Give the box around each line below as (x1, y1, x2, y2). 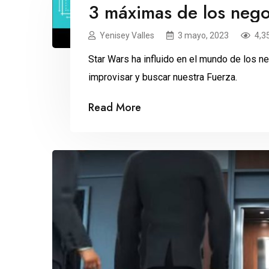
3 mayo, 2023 (178, 31, 229, 41)
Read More (88, 100, 141, 116)
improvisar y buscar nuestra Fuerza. (88, 71, 237, 83)
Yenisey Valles (100, 31, 154, 41)
